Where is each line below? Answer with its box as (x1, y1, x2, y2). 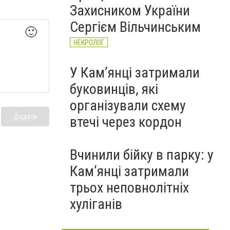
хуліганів (70, 196, 122, 213)
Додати (13, 112, 37, 121)
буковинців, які (70, 81, 158, 98)
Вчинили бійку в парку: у (70, 146, 214, 163)
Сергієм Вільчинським (70, 18, 201, 35)
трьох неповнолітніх (70, 179, 189, 196)
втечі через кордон (70, 113, 182, 130)
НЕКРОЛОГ (73, 39, 104, 47)
